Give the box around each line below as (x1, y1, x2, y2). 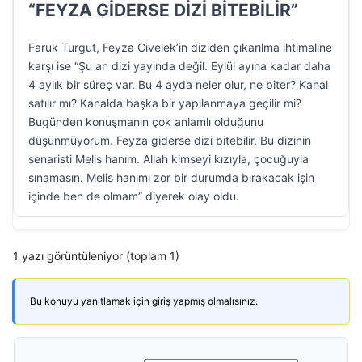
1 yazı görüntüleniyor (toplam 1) (13, 249, 179, 263)
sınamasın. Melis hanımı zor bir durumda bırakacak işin (28, 170, 314, 184)
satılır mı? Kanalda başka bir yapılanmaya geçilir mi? (28, 96, 301, 110)
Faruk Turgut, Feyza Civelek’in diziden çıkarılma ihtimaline (28, 40, 332, 54)
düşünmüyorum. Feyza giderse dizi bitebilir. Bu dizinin (28, 133, 311, 147)
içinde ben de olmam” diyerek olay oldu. (28, 189, 239, 203)
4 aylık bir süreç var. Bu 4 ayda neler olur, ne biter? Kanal (28, 78, 328, 91)
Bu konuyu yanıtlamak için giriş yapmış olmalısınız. (30, 295, 258, 307)
